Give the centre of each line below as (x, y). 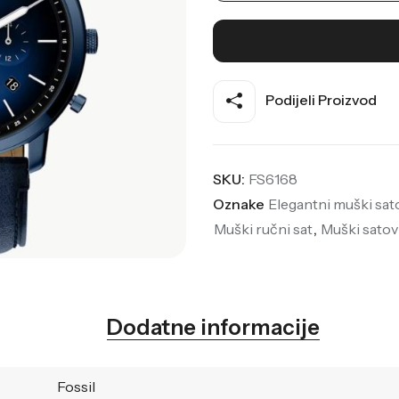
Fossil (76, 386)
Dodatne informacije (214, 327)
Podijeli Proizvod (319, 99)
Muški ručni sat (263, 228)
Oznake (240, 204)
